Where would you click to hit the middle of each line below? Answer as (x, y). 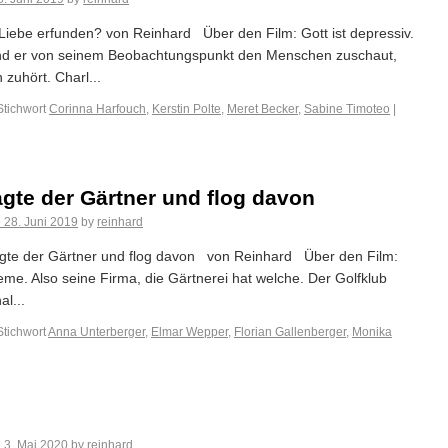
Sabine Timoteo (347, 109)
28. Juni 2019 (41, 222)
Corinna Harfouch (97, 109)
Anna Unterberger (96, 332)
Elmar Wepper (189, 332)
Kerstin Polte (186, 109)
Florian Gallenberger (290, 332)
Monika (372, 332)
